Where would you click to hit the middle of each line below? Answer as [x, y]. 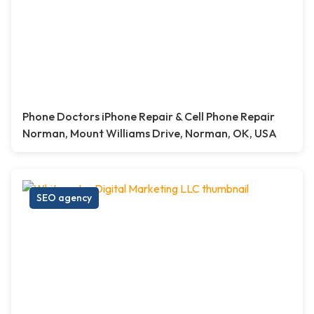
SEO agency [64, 198]
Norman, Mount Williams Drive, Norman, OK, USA [150, 134]
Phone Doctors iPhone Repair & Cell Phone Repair [149, 117]
